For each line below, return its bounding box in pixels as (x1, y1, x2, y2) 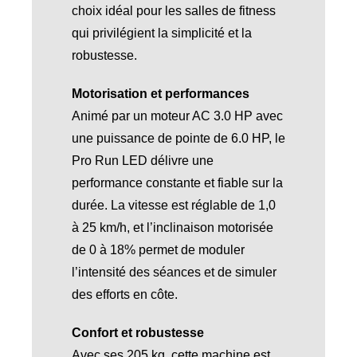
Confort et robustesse (71, 325, 204, 339)
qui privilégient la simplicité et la (71, 25, 252, 40)
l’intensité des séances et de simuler (71, 265, 277, 279)
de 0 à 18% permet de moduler (71, 242, 245, 257)
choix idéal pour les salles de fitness (71, 3, 276, 18)
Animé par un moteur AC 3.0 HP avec (71, 108, 283, 123)
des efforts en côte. (71, 287, 178, 301)
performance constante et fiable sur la (71, 175, 283, 190)
